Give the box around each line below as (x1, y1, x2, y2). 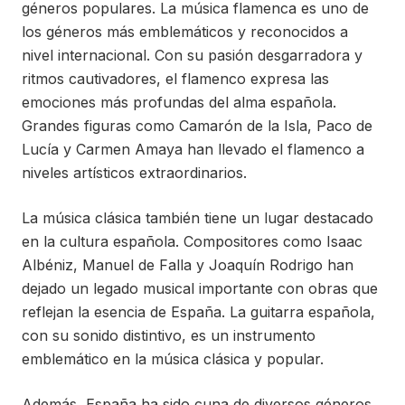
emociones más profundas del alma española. (22, 93, 336, 111)
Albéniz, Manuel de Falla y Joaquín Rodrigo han (22, 256, 353, 274)
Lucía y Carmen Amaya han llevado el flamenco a (22, 140, 364, 158)
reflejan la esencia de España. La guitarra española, (22, 303, 375, 321)
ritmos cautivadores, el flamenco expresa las (22, 70, 329, 88)
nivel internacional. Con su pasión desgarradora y (22, 46, 363, 64)
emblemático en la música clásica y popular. (22, 350, 324, 368)
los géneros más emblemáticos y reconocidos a (22, 23, 348, 41)
